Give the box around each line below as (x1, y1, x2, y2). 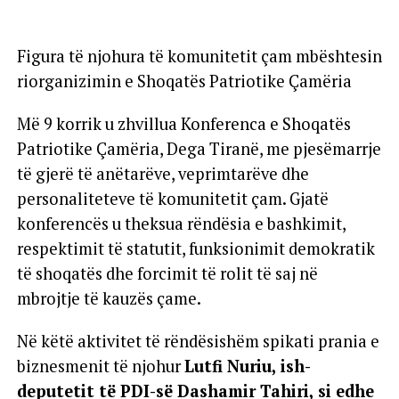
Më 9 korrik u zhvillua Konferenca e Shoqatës (16, 113, 351, 135)
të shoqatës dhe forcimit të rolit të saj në (16, 263, 318, 285)
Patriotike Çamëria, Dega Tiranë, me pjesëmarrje (16, 138, 381, 160)
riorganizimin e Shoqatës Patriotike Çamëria (16, 70, 352, 93)
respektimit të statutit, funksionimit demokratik (16, 238, 375, 260)
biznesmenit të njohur (16, 355, 184, 378)
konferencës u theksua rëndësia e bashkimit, (16, 213, 346, 235)
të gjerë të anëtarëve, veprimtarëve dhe (16, 163, 309, 185)
